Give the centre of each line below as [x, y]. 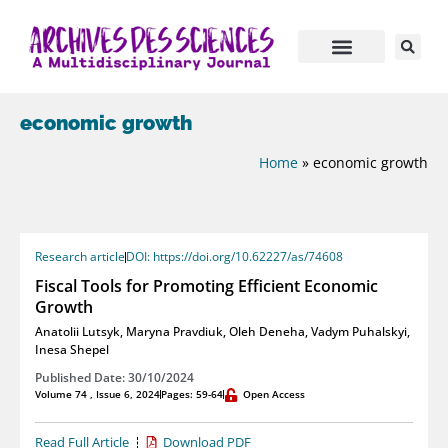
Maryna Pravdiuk [174, 332]
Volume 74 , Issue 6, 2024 [97, 394]
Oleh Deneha [267, 332]
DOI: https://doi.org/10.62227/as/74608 [234, 257]
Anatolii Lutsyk [77, 332]
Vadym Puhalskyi [359, 332]
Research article [80, 257]
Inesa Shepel [72, 350]
